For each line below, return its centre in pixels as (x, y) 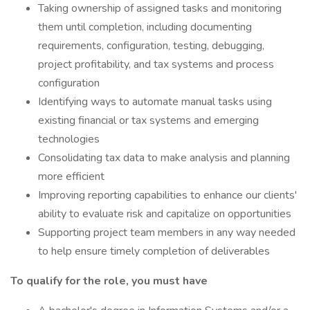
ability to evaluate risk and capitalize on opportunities (165, 214)
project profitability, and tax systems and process (156, 64)
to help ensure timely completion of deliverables (154, 251)
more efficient (71, 176)
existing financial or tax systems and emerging (148, 120)
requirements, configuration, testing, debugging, (151, 46)
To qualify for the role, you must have (109, 281)
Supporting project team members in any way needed (167, 232)
